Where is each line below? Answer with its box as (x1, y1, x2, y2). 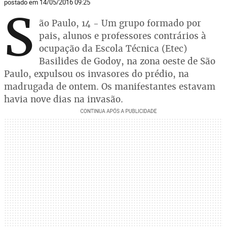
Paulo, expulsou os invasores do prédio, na (4, 68, 189, 80)
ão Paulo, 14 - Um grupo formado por (39, 17, 201, 29)
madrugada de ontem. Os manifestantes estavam (4, 81, 215, 92)
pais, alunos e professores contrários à (39, 30, 206, 42)
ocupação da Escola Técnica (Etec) (39, 43, 187, 54)
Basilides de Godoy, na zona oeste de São (39, 55, 215, 67)
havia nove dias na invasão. (4, 93, 123, 105)
